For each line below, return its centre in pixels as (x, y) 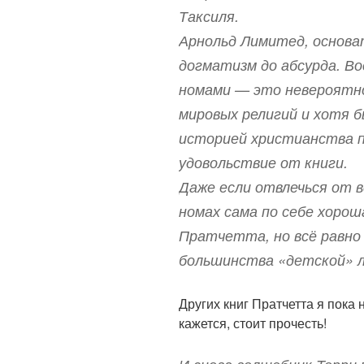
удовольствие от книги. (263, 162)
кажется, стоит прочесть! (253, 323)
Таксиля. (209, 15)
